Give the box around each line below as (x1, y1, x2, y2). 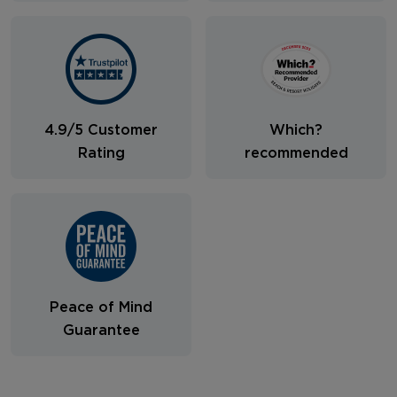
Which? (269, 123, 323, 138)
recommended (244, 146, 348, 161)
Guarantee (62, 323, 140, 339)
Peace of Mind (50, 300, 152, 315)
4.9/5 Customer (44, 123, 158, 138)
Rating (77, 146, 125, 161)
